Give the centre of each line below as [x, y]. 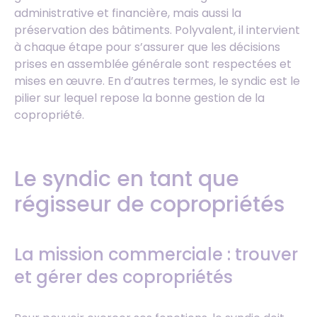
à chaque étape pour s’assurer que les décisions [147, 47]
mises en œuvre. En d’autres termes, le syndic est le [157, 81]
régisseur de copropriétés [149, 204]
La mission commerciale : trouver [156, 255]
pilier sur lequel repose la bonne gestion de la [139, 98]
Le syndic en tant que [127, 179]
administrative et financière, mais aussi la [128, 13]
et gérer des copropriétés [123, 277]
